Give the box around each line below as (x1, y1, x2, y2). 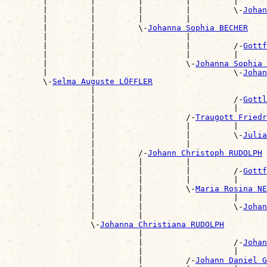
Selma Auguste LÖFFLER (52, 76, 153, 86)
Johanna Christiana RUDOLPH (100, 219, 224, 229)
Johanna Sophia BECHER (148, 23, 248, 32)
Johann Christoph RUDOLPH (148, 148, 262, 157)
